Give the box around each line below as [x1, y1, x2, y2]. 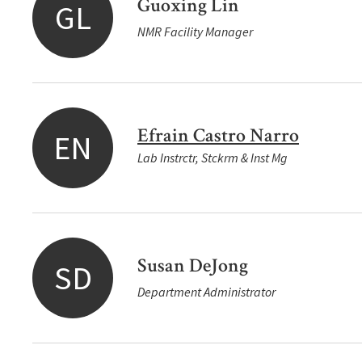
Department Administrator [137, 284, 276, 300]
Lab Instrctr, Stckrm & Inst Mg [137, 149, 288, 166]
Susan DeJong [137, 253, 248, 278]
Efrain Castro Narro [137, 123, 299, 148]
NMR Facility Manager [137, 23, 253, 40]
